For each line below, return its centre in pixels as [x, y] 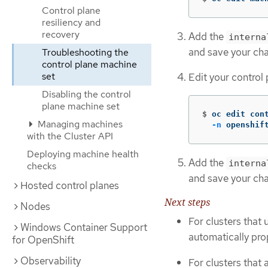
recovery [61, 34]
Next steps [187, 202]
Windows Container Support [84, 227]
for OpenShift [43, 240]
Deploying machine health [83, 154]
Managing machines [79, 124]
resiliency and [71, 22]
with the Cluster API [70, 136]
